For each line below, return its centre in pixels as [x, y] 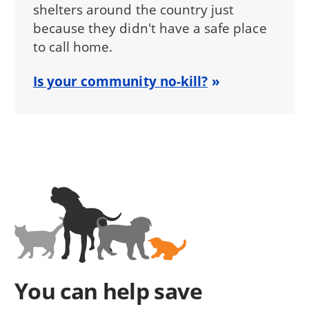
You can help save [108, 291]
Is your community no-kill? [120, 81]
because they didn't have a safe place [150, 28]
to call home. [73, 47]
